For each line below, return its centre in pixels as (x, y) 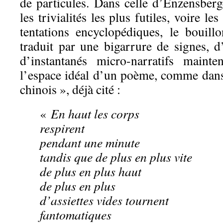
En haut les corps (95, 114)
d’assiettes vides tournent (104, 200)
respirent (62, 128)
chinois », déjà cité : (70, 89)
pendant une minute (90, 143)
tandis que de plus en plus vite (116, 157)
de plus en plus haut (91, 171)
